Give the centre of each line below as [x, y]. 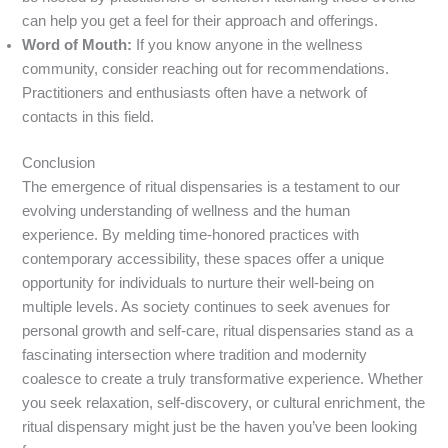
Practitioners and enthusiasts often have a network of [195, 93]
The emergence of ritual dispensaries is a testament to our [211, 187]
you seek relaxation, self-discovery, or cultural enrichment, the [224, 403]
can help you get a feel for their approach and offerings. [200, 21]
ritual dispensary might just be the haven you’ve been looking [220, 427]
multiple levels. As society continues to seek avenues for [206, 307]
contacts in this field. [88, 117]
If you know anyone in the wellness [248, 45]
